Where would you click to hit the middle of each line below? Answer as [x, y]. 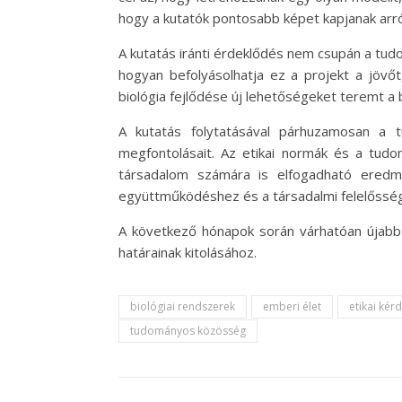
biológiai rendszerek [183, 306]
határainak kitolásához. [188, 252]
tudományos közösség [188, 331]
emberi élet [292, 306]
